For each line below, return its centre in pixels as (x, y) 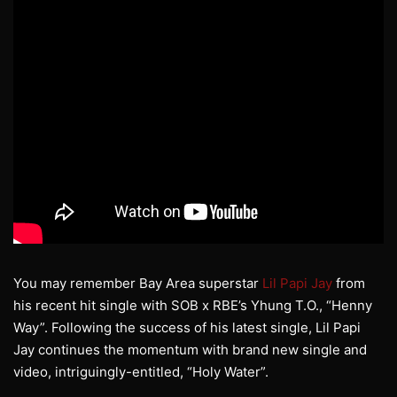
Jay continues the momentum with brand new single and (190, 350)
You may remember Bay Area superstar (138, 284)
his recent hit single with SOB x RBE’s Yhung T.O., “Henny (193, 306)
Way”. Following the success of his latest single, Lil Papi (187, 328)
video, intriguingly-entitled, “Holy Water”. (141, 372)
